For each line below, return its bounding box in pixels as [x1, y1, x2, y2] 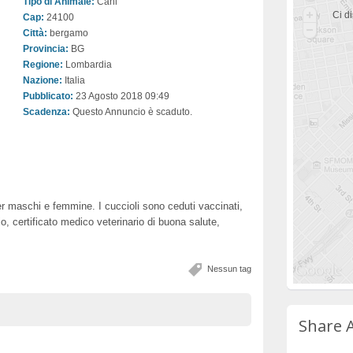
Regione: [23, 59, 63, 70]
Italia [62, 75, 85, 86]
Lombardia [63, 59, 112, 70]
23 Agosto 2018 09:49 [73, 91, 169, 102]
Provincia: [23, 43, 69, 54]
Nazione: [23, 75, 62, 86]
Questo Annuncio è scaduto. [70, 106, 192, 117]
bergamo [47, 28, 88, 39]
